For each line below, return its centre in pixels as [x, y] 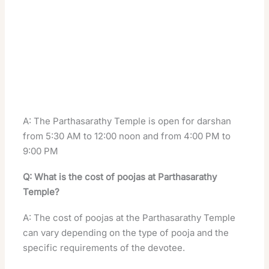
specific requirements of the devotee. [104, 248]
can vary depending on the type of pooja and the [126, 233]
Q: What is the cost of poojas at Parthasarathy [120, 177]
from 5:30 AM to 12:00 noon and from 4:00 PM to [127, 136]
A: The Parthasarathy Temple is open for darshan [127, 121]
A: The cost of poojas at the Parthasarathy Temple [129, 218]
